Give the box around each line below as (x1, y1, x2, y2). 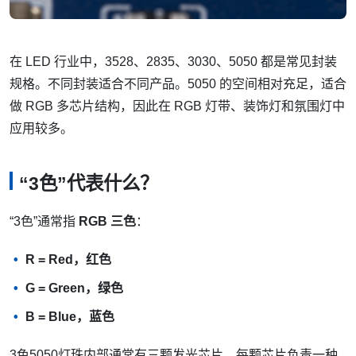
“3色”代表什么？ (19, 173, 158, 195)
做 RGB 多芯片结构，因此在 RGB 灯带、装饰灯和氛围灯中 (10, 99, 345, 113)
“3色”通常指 (10, 215, 79, 229)
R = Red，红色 (25, 253, 111, 267)
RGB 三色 (79, 215, 136, 229)
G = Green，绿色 (25, 281, 123, 296)
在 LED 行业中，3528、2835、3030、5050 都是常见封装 (10, 54, 337, 68)
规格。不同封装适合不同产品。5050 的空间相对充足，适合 (10, 76, 346, 91)
